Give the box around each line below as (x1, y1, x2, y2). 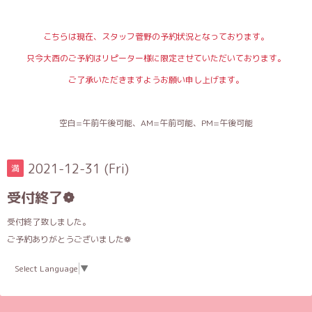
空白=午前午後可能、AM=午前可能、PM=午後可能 (59, 117, 253, 130)
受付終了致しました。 (7, 216, 91, 228)
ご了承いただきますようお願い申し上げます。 (68, 74, 244, 86)
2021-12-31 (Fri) (28, 160, 129, 178)
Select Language (15, 262, 78, 274)
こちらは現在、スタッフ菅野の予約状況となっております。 (43, 31, 269, 43)
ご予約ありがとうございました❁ (7, 233, 131, 246)
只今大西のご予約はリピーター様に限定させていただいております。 (26, 52, 286, 65)
